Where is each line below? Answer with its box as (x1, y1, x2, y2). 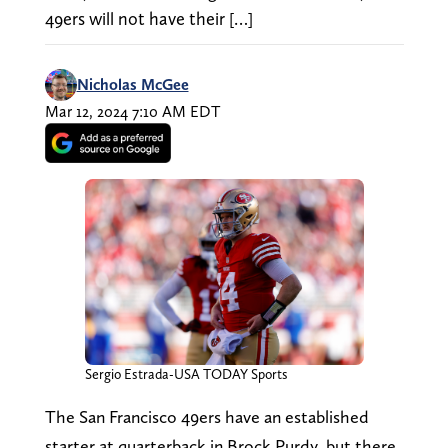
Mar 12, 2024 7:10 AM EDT (44, 101, 220, 121)
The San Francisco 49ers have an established (44, 405, 369, 427)
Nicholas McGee (76, 74, 189, 94)
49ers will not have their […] (44, 7, 253, 29)
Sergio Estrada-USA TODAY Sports (84, 365, 288, 382)
